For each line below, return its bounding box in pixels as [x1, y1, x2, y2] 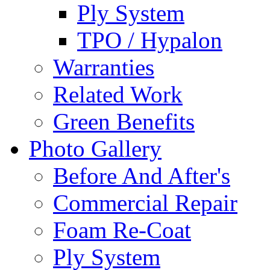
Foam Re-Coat [53, 217, 191, 243]
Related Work [53, 81, 183, 107]
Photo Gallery [29, 136, 162, 162]
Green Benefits [53, 108, 195, 134]
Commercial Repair [53, 190, 237, 216]
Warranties [53, 54, 154, 80]
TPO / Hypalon [77, 27, 222, 53]
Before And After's [53, 163, 230, 189]
